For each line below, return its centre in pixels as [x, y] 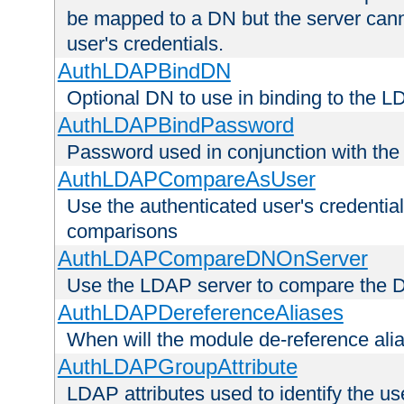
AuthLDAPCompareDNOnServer [212, 259]
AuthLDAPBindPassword [175, 125]
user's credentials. [145, 44]
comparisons [122, 232]
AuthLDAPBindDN [144, 71]
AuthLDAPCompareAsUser [186, 179]
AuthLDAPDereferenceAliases [200, 313]
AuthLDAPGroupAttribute [177, 367]
